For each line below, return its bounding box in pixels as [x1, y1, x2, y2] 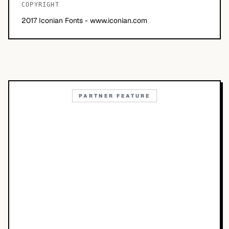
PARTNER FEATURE [79, 93, 150, 99]
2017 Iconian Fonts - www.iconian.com [21, 16, 147, 25]
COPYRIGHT [21, 1, 59, 8]
